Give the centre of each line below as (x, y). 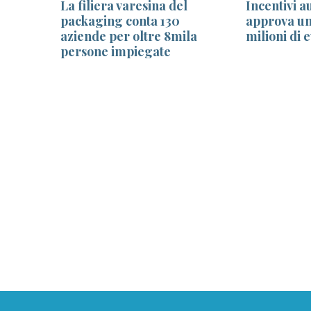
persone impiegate (116, 51)
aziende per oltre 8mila (129, 36)
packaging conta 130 (120, 20)
